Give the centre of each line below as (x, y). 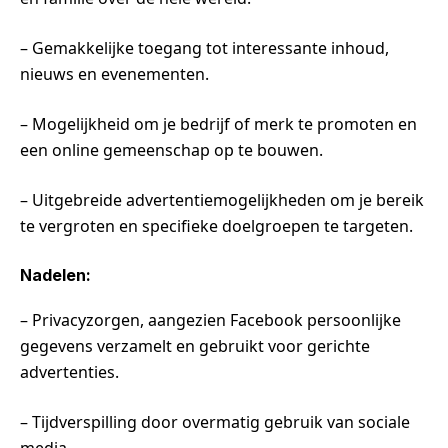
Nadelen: (55, 274)
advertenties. (69, 371)
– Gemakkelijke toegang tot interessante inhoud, (204, 47)
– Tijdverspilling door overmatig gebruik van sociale (215, 421)
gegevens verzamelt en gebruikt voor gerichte (195, 345)
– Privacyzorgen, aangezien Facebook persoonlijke (210, 319)
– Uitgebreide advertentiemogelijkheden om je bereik (222, 199)
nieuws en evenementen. (114, 73)
